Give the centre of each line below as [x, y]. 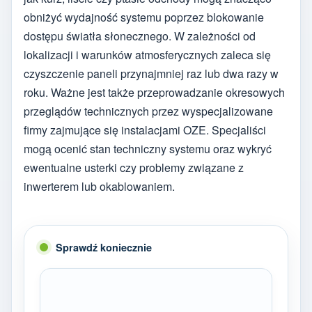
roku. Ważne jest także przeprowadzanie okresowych [154, 92]
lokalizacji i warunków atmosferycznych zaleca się [147, 54]
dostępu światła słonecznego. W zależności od [140, 36]
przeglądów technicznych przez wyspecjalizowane [148, 111]
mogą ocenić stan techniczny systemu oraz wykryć [148, 148]
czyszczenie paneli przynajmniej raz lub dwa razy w [151, 73]
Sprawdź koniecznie [104, 247]
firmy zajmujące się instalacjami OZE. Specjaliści [145, 130]
